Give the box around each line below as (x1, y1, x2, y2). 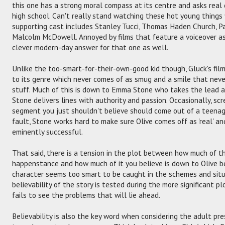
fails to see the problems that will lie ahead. (12, 189, 160, 200)
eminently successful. (12, 126, 83, 137)
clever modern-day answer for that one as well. (12, 42, 168, 52)
